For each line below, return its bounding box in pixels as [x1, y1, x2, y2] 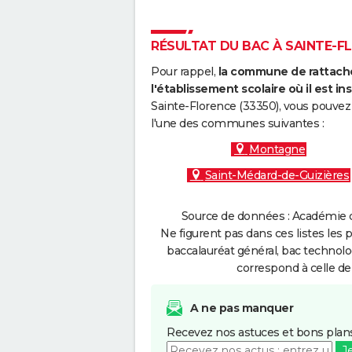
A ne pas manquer [190, 301, 293, 315]
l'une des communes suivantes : [151, 116, 324, 130]
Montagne [249, 142, 305, 156]
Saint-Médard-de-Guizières [204, 168, 350, 182]
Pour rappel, [151, 64, 218, 79]
